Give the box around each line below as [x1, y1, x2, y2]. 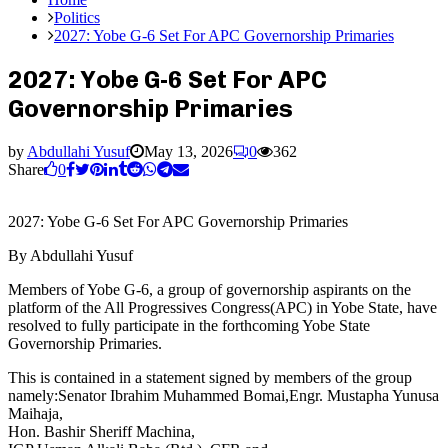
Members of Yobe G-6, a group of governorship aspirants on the [8, 280, 411, 298]
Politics [54, 9, 100, 26]
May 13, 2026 [144, 142, 233, 160]
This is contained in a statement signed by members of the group [8, 368, 412, 386]
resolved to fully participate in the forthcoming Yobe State [8, 316, 370, 334]
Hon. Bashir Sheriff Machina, [8, 422, 195, 440]
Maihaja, [8, 404, 63, 422]
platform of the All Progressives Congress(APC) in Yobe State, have [8, 298, 437, 316]
